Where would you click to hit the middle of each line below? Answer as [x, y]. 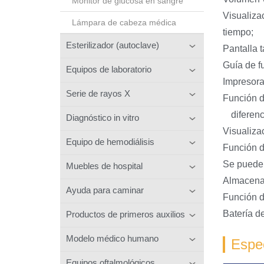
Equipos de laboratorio [109, 69]
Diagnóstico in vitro [103, 117]
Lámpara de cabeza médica [124, 22]
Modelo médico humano [112, 238]
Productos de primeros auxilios [126, 214]
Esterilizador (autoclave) [113, 45]
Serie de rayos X [98, 93]
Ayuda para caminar [105, 190]
